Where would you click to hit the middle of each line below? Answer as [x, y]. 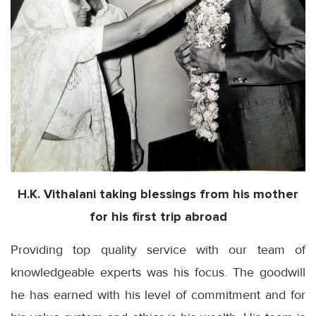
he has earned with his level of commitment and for [158, 294]
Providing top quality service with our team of [158, 249]
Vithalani [70, 194]
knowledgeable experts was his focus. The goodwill [158, 272]
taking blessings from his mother [197, 194]
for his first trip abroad [158, 216]
